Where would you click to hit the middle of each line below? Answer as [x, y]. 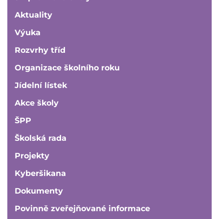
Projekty [32, 155]
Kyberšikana [40, 173]
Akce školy [37, 103]
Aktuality [33, 15]
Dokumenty [39, 191]
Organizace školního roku [67, 67]
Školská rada [41, 138]
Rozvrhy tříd [40, 50]
